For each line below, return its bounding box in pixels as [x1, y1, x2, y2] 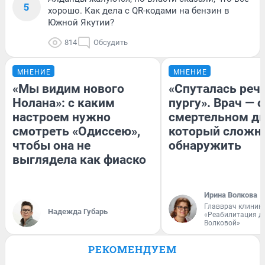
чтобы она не [12, 138, 91, 153]
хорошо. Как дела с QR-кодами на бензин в [48, 5, 230, 17]
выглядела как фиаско [12, 153, 146, 167]
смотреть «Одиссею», [12, 124, 140, 139]
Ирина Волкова [204, 190, 257, 200]
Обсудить [93, 38, 128, 47]
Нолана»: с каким [12, 96, 115, 111]
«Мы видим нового [12, 82, 124, 96]
